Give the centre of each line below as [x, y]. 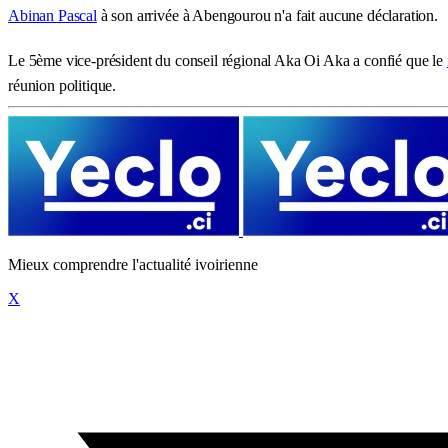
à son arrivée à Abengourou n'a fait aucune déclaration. [267, 15]
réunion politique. [62, 85]
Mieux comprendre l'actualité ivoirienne [133, 264]
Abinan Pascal [52, 15]
